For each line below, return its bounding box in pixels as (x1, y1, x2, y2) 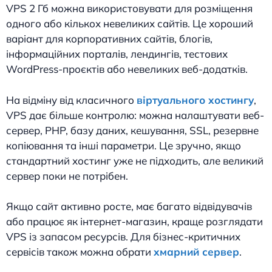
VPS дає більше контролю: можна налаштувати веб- (6, 108, 264, 121)
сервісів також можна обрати (6, 245, 154, 259)
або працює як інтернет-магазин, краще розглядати (6, 215, 263, 228)
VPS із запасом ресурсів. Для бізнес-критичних (6, 230, 240, 243)
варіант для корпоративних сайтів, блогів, (6, 32, 212, 46)
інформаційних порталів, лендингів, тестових (6, 47, 228, 61)
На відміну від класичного (6, 93, 137, 106)
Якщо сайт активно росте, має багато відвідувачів (6, 200, 252, 213)
